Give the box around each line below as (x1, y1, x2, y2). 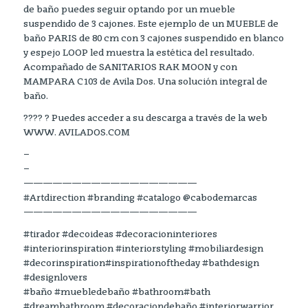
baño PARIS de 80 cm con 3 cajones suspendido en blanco (23, 34, 284, 43)
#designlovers (23, 273, 87, 283)
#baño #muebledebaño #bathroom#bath (23, 287, 210, 297)
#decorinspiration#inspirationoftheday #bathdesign (23, 258, 259, 268)
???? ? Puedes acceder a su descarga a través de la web (23, 113, 267, 123)
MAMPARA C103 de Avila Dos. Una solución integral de (23, 77, 267, 87)
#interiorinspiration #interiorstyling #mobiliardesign (23, 244, 263, 254)
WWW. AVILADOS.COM (23, 128, 130, 137)
